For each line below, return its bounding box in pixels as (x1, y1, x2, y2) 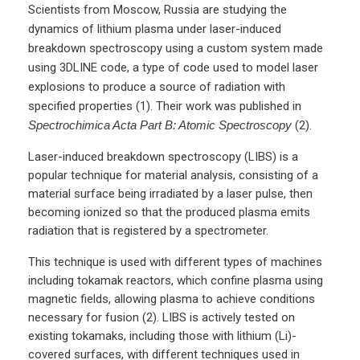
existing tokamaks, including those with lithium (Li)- (28, 329, 297, 344)
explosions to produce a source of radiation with (28, 80, 285, 95)
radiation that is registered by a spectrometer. (28, 223, 268, 239)
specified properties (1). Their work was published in (28, 99, 301, 114)
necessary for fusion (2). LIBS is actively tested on (28, 310, 295, 325)
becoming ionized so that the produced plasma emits (28, 205, 310, 220)
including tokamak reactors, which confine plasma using (28, 273, 323, 288)
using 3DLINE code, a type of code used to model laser (28, 60, 318, 76)
